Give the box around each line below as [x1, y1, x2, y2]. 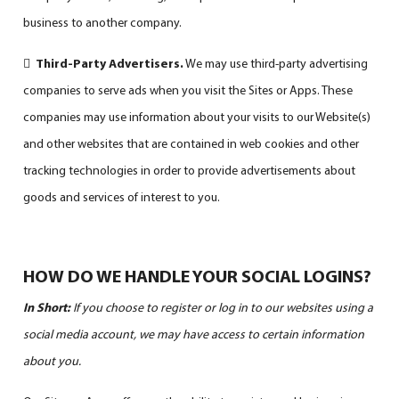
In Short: [23, 298, 74, 315]
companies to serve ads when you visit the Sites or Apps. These [23, 81, 354, 98]
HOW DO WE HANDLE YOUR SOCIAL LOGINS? [23, 264, 372, 287]
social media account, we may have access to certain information [23, 325, 365, 342]
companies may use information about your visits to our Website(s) [23, 108, 371, 125]
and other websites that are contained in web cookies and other [23, 134, 360, 151]
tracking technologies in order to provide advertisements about [23, 161, 356, 178]
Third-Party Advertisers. [36, 54, 184, 71]
